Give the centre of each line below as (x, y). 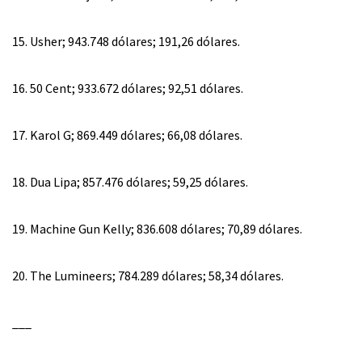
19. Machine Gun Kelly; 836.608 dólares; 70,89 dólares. (157, 228)
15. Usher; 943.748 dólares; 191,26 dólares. (126, 41)
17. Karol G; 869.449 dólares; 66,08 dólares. (127, 135)
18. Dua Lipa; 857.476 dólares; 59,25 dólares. (130, 181)
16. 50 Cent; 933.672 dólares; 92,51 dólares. (128, 88)
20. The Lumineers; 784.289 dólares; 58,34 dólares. (148, 275)
